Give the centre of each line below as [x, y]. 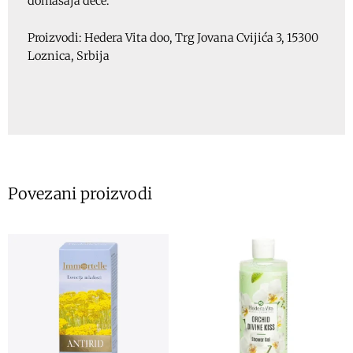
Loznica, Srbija [69, 56]
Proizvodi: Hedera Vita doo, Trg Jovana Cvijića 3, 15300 [173, 37]
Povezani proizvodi [80, 193]
